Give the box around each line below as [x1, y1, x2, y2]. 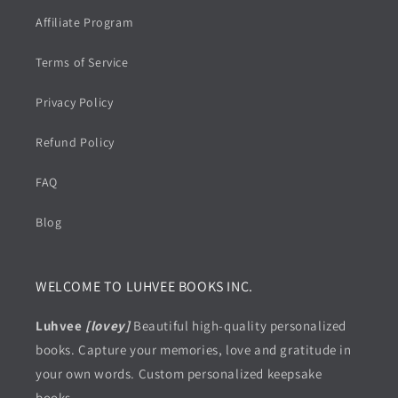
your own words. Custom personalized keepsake [36, 365, 322, 383]
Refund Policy [36, 134, 115, 151]
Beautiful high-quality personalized [133, 317, 347, 335]
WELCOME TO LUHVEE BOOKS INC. [36, 277, 253, 297]
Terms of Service [36, 54, 129, 71]
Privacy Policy [36, 94, 114, 111]
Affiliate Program [36, 14, 134, 31]
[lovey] [85, 317, 134, 335]
